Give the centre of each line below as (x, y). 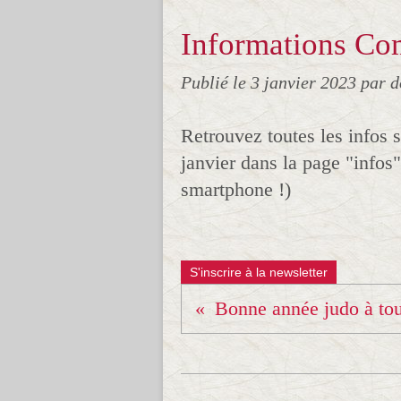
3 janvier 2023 (306, 82)
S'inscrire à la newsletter (259, 272)
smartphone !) (236, 189)
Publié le (216, 82)
